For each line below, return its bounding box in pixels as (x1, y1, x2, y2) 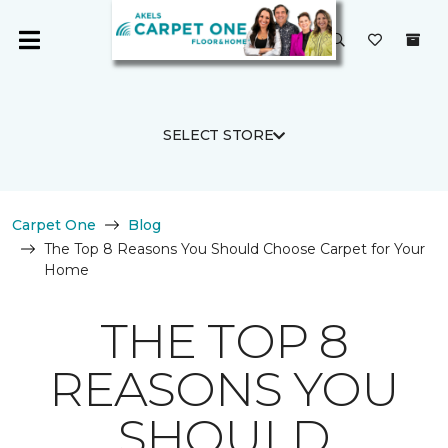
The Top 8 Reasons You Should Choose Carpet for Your (44, 240, 425, 258)
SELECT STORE (162, 126, 274, 144)
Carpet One (12, 216, 96, 234)
